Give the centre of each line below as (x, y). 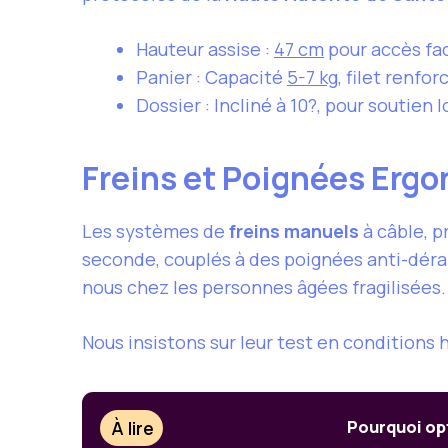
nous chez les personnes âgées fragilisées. (264, 287)
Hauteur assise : (205, 49)
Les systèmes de (155, 231)
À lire (133, 427)
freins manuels (294, 231)
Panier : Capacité (211, 77)
